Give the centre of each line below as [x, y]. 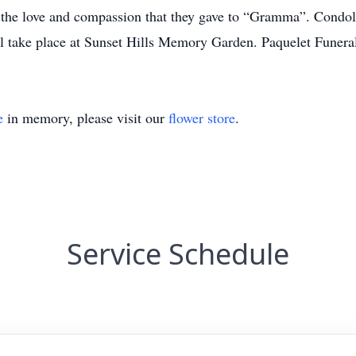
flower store [202, 118]
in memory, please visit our [86, 118]
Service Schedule [178, 254]
